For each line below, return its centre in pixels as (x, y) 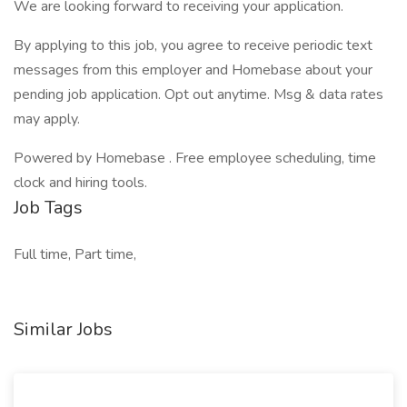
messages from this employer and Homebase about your (193, 70)
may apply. (47, 119)
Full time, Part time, (75, 254)
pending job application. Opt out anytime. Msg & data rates (199, 94)
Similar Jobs (63, 329)
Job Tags (48, 208)
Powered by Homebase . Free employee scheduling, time (195, 158)
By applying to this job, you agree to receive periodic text (193, 45)
